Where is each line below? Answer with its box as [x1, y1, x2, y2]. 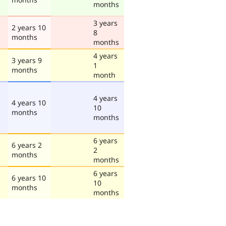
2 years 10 [12, 22, 46, 32]
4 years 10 [12, 97, 46, 107]
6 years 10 [12, 173, 46, 183]
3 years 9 [12, 55, 42, 65]
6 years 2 [12, 140, 42, 150]
